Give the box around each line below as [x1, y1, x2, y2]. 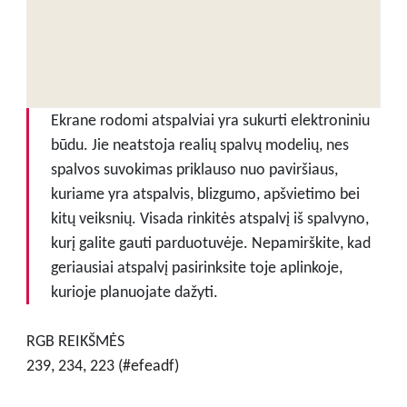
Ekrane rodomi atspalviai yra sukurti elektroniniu [50, 109, 370, 130]
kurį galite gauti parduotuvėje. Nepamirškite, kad [50, 232, 371, 253]
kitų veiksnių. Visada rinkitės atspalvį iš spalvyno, [50, 207, 369, 228]
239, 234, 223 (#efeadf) [25, 354, 179, 375]
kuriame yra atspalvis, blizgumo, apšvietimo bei [50, 183, 360, 203]
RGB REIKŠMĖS [25, 330, 124, 351]
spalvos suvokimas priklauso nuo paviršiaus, [50, 158, 338, 179]
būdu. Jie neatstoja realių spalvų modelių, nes [50, 134, 349, 154]
